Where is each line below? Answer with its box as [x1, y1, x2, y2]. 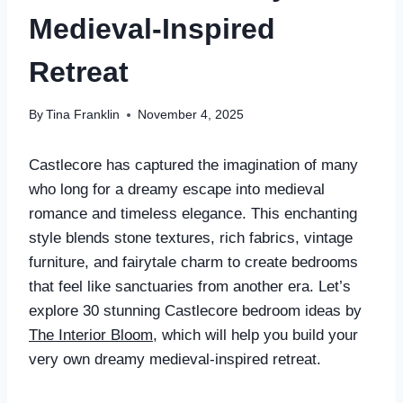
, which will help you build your [153, 327, 358, 345]
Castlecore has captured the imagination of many [29, 157, 358, 175]
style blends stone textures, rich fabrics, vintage [29, 229, 353, 247]
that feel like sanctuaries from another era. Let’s [29, 278, 351, 296]
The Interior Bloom [29, 327, 153, 345]
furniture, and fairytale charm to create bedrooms [29, 254, 358, 272]
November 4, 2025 [138, 108, 245, 122]
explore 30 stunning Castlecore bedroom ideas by [29, 302, 362, 320]
